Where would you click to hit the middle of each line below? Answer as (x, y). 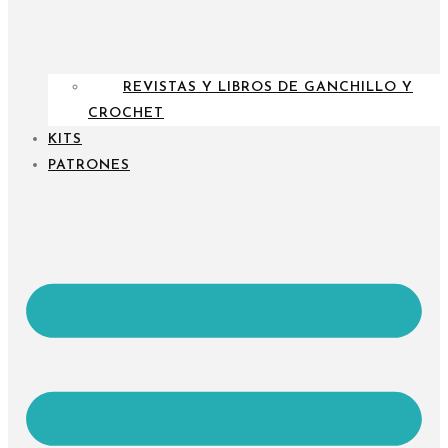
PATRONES (89, 165)
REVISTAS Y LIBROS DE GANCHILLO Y (268, 87)
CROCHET (126, 113)
